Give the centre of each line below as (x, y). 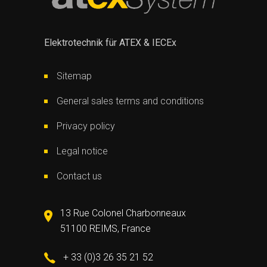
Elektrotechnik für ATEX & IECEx (110, 42)
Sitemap (74, 76)
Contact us (79, 176)
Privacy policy (86, 126)
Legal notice (82, 151)
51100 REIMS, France (105, 228)
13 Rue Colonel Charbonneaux (123, 213)
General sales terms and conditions (130, 101)
